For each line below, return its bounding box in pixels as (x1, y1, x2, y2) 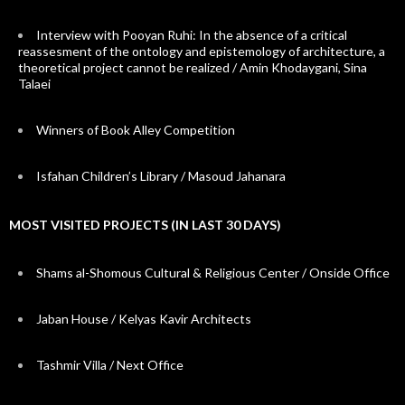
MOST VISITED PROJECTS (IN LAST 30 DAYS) (9, 216, 281, 232)
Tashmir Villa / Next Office (36, 356, 184, 372)
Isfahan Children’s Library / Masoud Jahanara (36, 167, 286, 184)
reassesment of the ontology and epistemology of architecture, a (18, 42, 385, 59)
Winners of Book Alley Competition (36, 121, 235, 137)
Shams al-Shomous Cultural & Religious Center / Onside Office (36, 264, 390, 280)
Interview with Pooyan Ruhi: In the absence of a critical (36, 26, 347, 42)
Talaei (18, 75, 51, 91)
